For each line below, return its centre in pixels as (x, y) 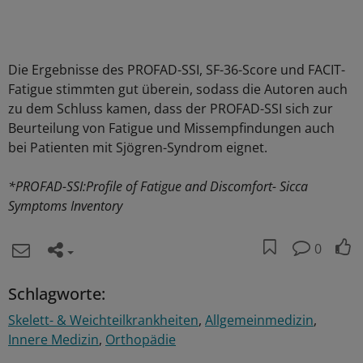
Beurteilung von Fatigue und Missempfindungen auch (171, 128)
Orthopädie (141, 340)
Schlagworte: (57, 294)
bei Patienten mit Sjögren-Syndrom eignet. (138, 147)
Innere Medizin (53, 340)
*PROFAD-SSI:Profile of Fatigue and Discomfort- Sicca (158, 186)
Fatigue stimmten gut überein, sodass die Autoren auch (178, 89)
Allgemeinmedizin (259, 320)
